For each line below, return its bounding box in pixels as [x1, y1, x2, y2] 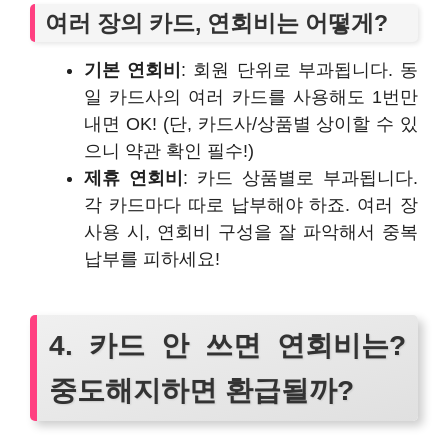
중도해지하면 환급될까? [49, 374, 354, 406]
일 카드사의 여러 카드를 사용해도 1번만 [84, 86, 418, 107]
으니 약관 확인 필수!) [84, 140, 254, 161]
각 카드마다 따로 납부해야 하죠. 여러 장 [84, 194, 418, 215]
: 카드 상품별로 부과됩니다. [183, 167, 418, 188]
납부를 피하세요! [84, 248, 220, 269]
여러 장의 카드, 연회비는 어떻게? [45, 9, 388, 36]
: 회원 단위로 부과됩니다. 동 [181, 59, 419, 80]
